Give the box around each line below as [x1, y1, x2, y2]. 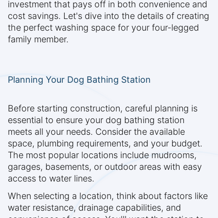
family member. [8, 34, 69, 45]
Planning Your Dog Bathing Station [8, 74, 151, 85]
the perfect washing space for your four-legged [8, 22, 199, 33]
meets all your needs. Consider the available [8, 127, 185, 137]
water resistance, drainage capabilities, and [8, 202, 181, 213]
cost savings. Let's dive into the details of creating [8, 11, 209, 21]
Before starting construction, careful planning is [8, 103, 198, 114]
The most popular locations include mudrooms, [8, 150, 197, 161]
